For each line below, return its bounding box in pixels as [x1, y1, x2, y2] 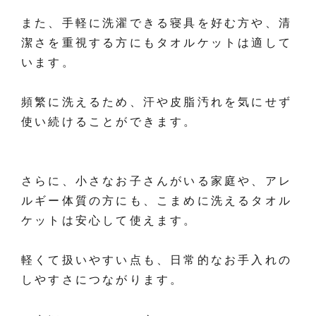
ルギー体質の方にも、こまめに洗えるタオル [21, 195, 292, 207]
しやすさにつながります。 [21, 274, 184, 286]
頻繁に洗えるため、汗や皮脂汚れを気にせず [21, 96, 292, 109]
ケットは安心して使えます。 [21, 214, 197, 227]
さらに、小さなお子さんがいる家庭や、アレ [21, 175, 292, 188]
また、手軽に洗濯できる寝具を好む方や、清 [21, 17, 293, 30]
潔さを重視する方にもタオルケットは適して [21, 37, 292, 49]
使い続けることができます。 [21, 116, 197, 128]
